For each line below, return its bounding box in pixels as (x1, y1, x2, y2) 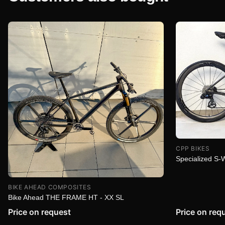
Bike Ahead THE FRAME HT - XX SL (8, 193, 124, 201)
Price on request (8, 207, 71, 217)
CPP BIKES (176, 145, 210, 153)
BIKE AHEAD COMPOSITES (8, 183, 91, 191)
